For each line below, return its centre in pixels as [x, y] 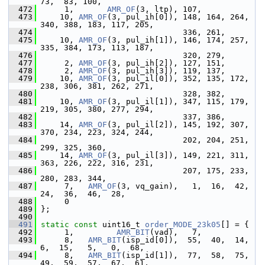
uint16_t [121, 224]
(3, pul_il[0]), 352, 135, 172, [178, 78]
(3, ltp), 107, [169, 9]
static [55, 224]
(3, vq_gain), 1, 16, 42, [183, 186]
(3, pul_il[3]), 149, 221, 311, [178, 155]
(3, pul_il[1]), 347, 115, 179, [178, 101]
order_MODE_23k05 [183, 224]
